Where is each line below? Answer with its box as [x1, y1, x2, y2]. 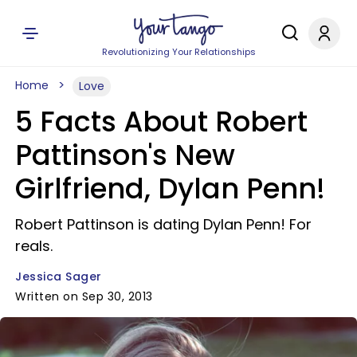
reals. [15, 236, 53, 256]
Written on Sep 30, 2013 [15, 288, 153, 304]
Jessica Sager [15, 269, 102, 284]
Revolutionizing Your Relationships [101, 45, 256, 58]
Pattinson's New [15, 135, 235, 175]
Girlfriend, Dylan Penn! [15, 169, 325, 208]
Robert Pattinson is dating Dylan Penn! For [15, 214, 312, 234]
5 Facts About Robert [15, 102, 308, 141]
